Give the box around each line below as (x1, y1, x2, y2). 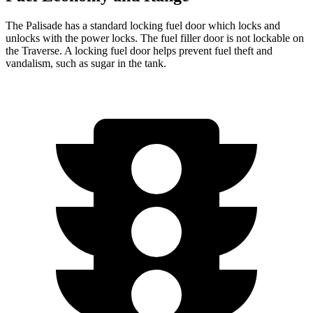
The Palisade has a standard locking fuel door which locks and (6, 19, 280, 31)
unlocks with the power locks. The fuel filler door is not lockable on (6, 31, 304, 44)
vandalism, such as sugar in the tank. (6, 57, 166, 69)
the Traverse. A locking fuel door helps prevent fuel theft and (6, 44, 272, 57)
